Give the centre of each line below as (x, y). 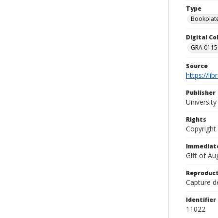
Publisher (201, 93)
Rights (196, 119)
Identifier (201, 200)
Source (197, 66)
